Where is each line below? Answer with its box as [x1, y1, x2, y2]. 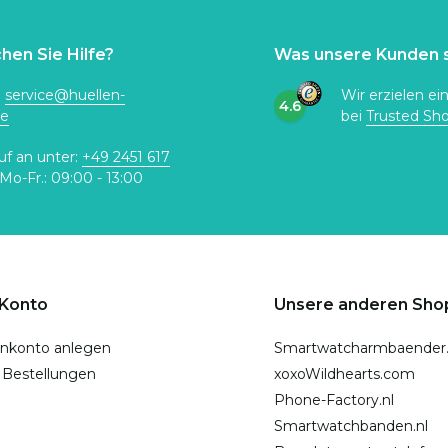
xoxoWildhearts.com [274, 365, 415, 383]
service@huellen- [5, 86, 125, 104]
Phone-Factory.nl [274, 391, 394, 409]
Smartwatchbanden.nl [274, 417, 428, 435]
